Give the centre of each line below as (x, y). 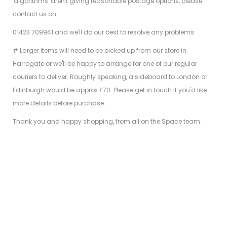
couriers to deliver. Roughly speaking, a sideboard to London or (110, 77)
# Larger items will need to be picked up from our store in (100, 51)
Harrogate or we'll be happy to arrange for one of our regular (105, 64)
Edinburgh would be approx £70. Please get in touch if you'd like (110, 90)
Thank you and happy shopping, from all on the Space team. (107, 122)
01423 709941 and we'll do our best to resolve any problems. (105, 32)
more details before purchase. (59, 103)
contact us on (34, 14)
